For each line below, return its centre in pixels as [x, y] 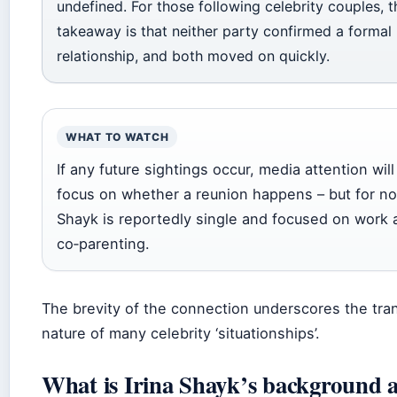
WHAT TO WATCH [117, 136]
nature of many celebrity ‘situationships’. [181, 333]
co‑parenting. [103, 243]
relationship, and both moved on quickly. [193, 55]
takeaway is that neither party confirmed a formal [224, 31]
